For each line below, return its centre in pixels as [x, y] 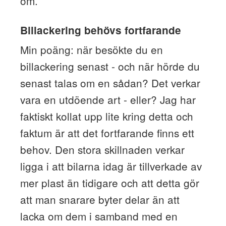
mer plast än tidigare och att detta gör [109, 182]
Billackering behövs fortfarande [100, 30]
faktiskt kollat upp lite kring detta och [106, 116]
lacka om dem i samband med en [99, 216]
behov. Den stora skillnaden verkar [102, 149]
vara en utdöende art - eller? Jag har [108, 99]
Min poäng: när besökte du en [91, 49]
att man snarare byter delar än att [100, 199]
